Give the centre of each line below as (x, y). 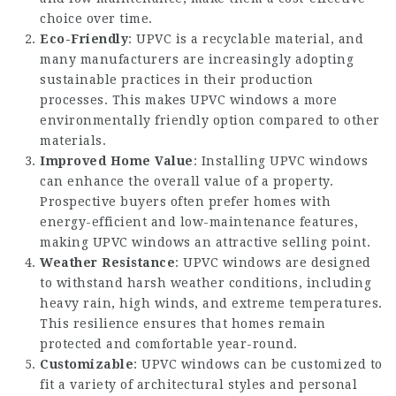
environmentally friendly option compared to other (210, 120)
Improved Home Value (117, 161)
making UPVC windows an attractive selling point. (205, 242)
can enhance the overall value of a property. (187, 181)
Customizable (87, 364)
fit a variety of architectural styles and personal (198, 385)
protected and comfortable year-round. (169, 344)
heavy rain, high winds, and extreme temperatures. (211, 303)
